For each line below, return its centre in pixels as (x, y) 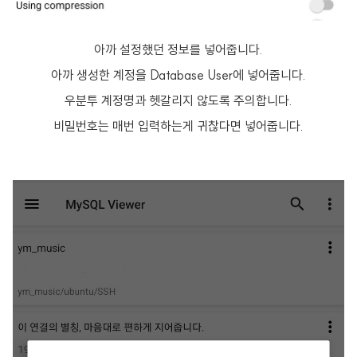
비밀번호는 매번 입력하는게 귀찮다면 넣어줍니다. (178, 126)
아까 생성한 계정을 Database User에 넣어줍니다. (178, 75)
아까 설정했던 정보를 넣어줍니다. (178, 49)
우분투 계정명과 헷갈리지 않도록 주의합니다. (178, 100)
